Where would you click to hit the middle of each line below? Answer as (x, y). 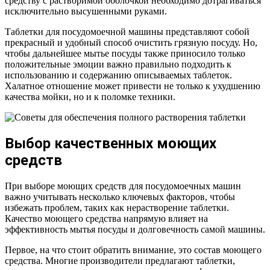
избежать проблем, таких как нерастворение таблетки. (117, 207)
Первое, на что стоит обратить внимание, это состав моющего (133, 250)
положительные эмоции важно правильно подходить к (118, 64)
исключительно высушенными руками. (86, 11)
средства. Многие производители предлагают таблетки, (120, 260)
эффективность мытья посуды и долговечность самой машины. (135, 229)
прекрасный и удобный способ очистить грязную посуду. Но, (131, 42)
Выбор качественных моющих (111, 143)
